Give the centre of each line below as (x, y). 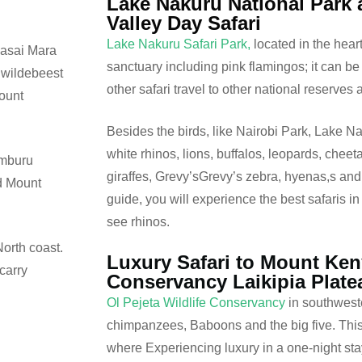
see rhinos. (138, 221)
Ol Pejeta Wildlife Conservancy (196, 302)
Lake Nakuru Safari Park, (179, 44)
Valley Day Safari (184, 23)
